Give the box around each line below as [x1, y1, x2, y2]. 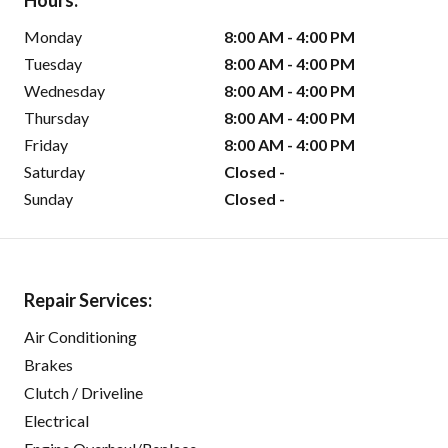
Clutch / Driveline [24, 383, 143, 403]
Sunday [24, 189, 73, 209]
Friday [24, 135, 68, 155]
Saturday [24, 162, 85, 182]
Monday [24, 27, 82, 47]
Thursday [24, 108, 89, 128]
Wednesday [24, 81, 105, 101]
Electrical [24, 411, 89, 431]
